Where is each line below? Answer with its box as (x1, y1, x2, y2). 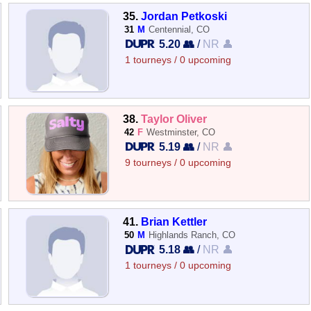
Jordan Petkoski (141, 9, 228, 22)
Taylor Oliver (141, 112, 208, 125)
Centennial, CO (149, 24, 210, 35)
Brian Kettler (141, 215, 208, 228)
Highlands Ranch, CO (149, 230, 236, 241)
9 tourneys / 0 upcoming (125, 158, 232, 168)
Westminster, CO (146, 127, 216, 137)
